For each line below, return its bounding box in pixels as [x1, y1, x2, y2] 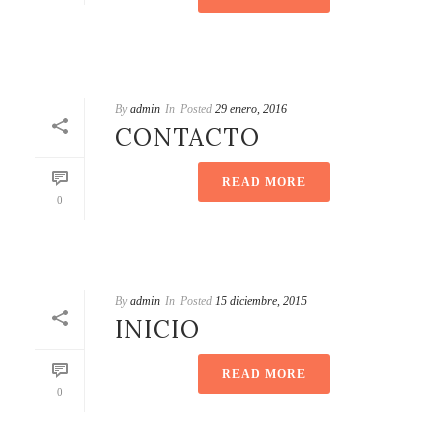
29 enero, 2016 [215, 102, 287, 117]
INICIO [115, 314, 200, 346]
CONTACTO [115, 122, 260, 154]
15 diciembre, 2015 [215, 294, 307, 309]
